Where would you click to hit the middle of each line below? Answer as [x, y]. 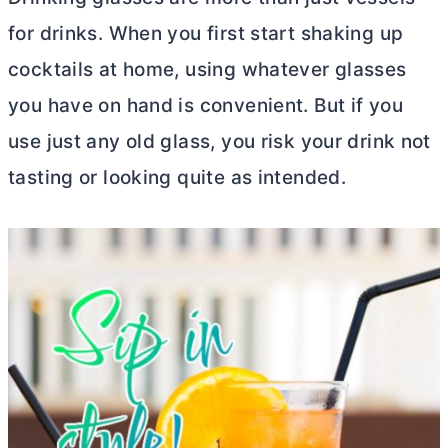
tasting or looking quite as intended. [180, 177]
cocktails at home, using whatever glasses [207, 69]
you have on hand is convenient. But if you [205, 105]
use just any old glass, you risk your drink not [219, 141]
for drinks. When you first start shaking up [206, 33]
